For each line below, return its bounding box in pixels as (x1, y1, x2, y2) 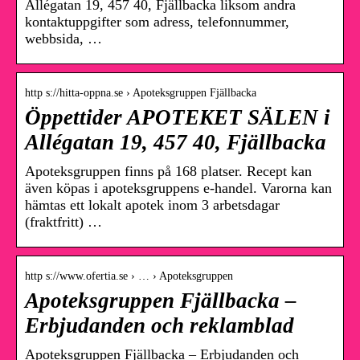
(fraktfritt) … (25, 214, 102, 231)
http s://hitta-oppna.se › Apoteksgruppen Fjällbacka (25, 87, 256, 100)
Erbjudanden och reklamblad (25, 313, 294, 338)
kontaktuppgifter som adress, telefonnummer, (25, 14, 289, 31)
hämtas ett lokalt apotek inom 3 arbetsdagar (25, 197, 280, 214)
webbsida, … (25, 31, 102, 47)
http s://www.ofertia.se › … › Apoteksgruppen (25, 270, 233, 283)
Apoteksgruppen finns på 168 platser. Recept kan (25, 163, 312, 180)
